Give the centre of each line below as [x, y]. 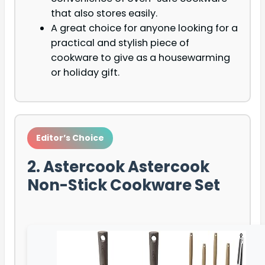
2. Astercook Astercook [118, 167]
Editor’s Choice [70, 138]
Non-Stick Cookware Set [124, 185]
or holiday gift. [85, 73]
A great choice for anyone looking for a [144, 28]
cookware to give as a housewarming [140, 58]
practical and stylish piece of [120, 43]
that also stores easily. [104, 14]
